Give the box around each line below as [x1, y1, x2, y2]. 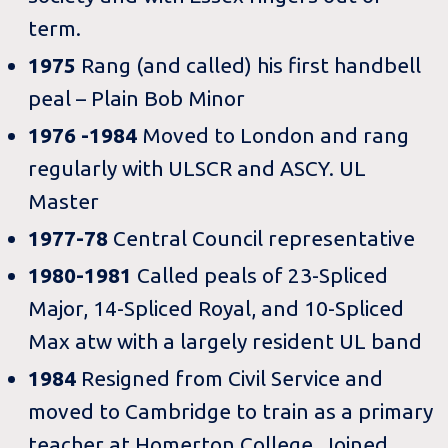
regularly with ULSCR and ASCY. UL [28, 155, 367, 180]
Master [28, 188, 100, 213]
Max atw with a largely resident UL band [28, 328, 423, 353]
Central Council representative [113, 225, 416, 250]
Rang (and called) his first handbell [81, 53, 422, 78]
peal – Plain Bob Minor [28, 86, 246, 111]
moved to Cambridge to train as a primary [28, 398, 434, 423]
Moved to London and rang [142, 122, 410, 147]
